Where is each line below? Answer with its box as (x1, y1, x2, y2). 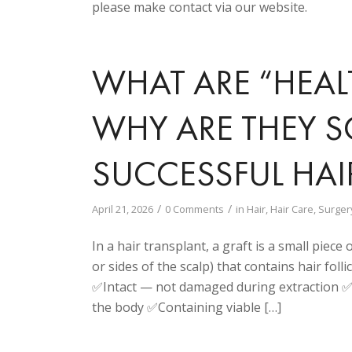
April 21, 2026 (92, 201, 154, 216)
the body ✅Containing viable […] (92, 299, 282, 317)
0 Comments (165, 201, 225, 216)
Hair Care (270, 201, 314, 216)
